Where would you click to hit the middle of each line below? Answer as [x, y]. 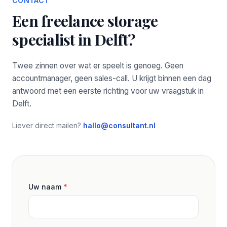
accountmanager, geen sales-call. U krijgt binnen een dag [112, 78]
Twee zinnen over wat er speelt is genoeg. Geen [98, 66]
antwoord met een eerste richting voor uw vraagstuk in [108, 91]
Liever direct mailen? [48, 125]
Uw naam [46, 187]
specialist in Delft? [73, 40]
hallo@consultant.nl [119, 125]
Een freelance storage [85, 21]
